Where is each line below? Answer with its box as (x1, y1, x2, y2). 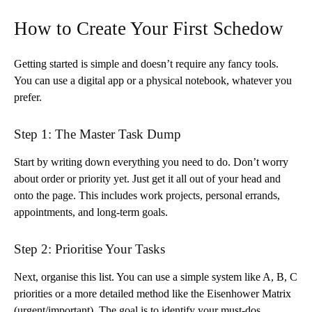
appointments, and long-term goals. (14, 205, 168, 218)
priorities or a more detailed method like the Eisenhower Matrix (14, 287, 291, 299)
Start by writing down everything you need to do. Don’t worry (14, 155, 288, 168)
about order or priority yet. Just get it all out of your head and (14, 172, 281, 185)
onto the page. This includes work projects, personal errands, (14, 189, 280, 201)
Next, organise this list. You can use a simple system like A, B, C (14, 270, 297, 283)
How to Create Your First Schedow (14, 17, 283, 39)
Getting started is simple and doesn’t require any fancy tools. (14, 57, 279, 70)
